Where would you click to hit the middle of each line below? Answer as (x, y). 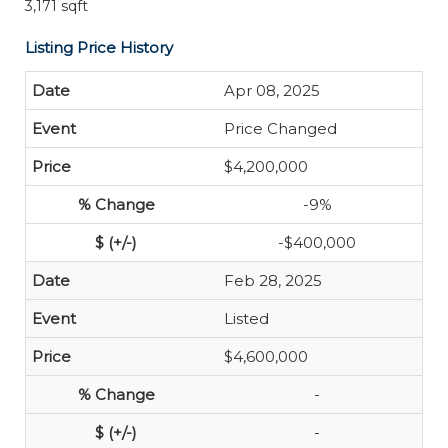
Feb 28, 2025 (273, 280)
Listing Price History (99, 47)
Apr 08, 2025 (272, 90)
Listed (246, 318)
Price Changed (280, 128)
